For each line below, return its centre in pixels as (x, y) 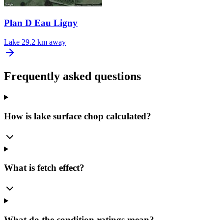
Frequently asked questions (72, 76)
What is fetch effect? (44, 168)
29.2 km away (44, 42)
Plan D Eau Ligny (41, 23)
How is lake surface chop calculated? (78, 116)
